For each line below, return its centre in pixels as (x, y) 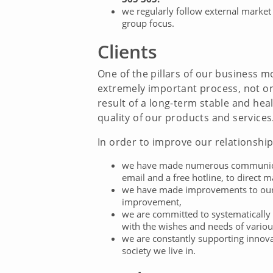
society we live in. (159, 250)
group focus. (148, 23)
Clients (127, 51)
